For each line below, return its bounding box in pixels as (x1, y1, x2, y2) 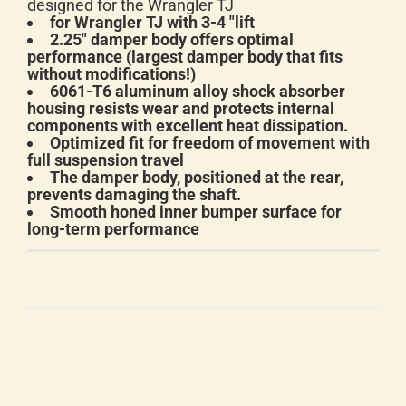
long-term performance (27, 219, 199, 238)
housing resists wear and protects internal (27, 99, 334, 118)
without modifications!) (27, 64, 196, 83)
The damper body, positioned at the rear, (50, 168, 343, 187)
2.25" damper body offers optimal (50, 30, 294, 49)
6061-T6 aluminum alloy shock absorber (50, 82, 345, 101)
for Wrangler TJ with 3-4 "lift (50, 13, 255, 32)
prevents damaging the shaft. (27, 185, 241, 204)
